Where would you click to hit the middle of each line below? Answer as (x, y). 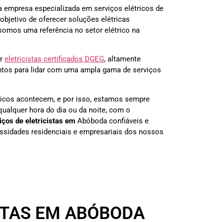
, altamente (122, 59)
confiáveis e (128, 121)
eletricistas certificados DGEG (54, 59)
